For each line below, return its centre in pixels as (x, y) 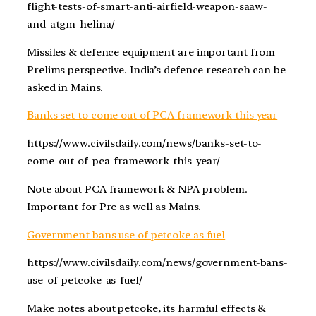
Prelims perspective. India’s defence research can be (156, 69)
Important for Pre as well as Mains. (114, 206)
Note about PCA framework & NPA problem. (138, 189)
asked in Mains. (65, 87)
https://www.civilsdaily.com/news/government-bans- (158, 263)
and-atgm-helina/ (71, 24)
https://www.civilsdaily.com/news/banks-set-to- (145, 144)
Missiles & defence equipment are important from (151, 52)
